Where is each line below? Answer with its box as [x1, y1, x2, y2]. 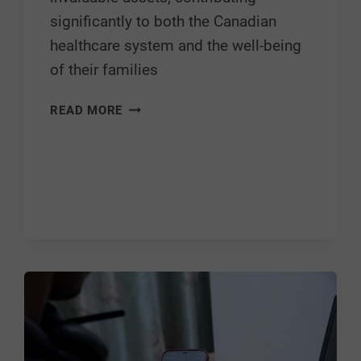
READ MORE [50, 103, 123, 118]
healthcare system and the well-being [50, 36, 302, 56]
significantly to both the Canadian [50, 12, 277, 31]
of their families [50, 60, 159, 80]
